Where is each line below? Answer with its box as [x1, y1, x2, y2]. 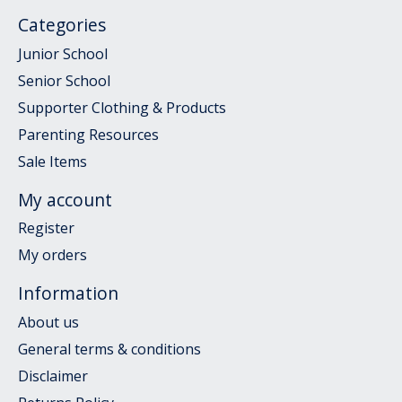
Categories [18, 13, 106, 38]
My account [18, 187, 112, 212]
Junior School [18, 43, 108, 64]
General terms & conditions [18, 338, 201, 359]
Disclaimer [18, 365, 88, 386]
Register [18, 218, 74, 239]
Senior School [18, 70, 110, 91]
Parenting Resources [18, 124, 159, 144]
